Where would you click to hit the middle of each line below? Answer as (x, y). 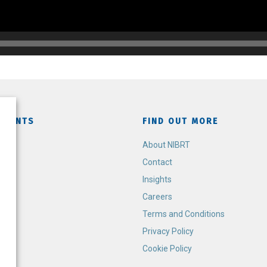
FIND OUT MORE (180, 121)
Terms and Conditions (184, 214)
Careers (157, 197)
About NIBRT (166, 145)
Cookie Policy (167, 249)
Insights (157, 179)
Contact (157, 162)
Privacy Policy (168, 231)
